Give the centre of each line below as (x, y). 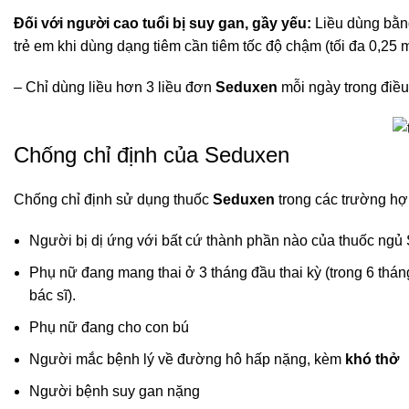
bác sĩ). (52, 296)
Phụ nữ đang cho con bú (109, 328)
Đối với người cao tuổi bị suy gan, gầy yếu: (163, 24)
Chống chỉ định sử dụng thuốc (113, 200)
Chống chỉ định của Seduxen (152, 155)
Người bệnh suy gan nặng (115, 392)
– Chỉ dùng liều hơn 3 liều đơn (115, 88)
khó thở (372, 360)
